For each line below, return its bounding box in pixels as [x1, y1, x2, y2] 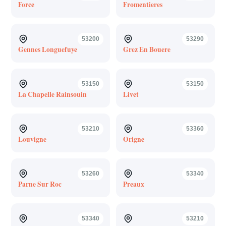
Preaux [123, 179, 144, 189]
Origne [123, 134, 144, 144]
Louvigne [18, 134, 46, 144]
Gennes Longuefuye [18, 44, 77, 54]
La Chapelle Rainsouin [18, 89, 87, 99]
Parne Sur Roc [18, 179, 62, 189]
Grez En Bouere [123, 44, 171, 54]
